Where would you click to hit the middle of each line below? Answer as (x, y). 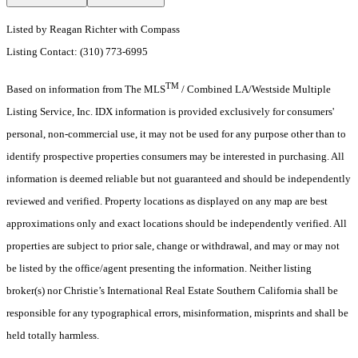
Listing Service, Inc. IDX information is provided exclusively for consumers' (170, 112)
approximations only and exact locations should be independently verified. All (177, 224)
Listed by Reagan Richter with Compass (93, 30)
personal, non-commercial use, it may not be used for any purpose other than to (176, 134)
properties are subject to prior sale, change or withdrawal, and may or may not (173, 246)
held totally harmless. (54, 336)
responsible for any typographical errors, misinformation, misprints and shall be (177, 313)
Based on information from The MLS (86, 89)
